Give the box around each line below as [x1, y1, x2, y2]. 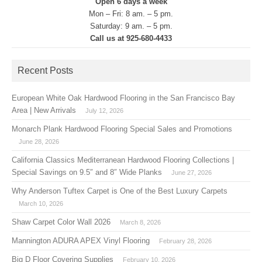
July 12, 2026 [85, 107, 123, 115]
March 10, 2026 [19, 200, 63, 208]
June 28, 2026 [19, 138, 59, 146]
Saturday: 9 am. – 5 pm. [89, 22, 173, 31]
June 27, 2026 [171, 169, 212, 177]
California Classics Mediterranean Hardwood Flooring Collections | [12, 156, 234, 165]
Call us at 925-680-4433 [90, 34, 172, 43]
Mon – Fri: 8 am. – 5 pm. [89, 9, 173, 19]
